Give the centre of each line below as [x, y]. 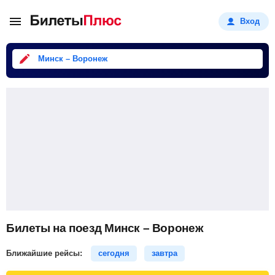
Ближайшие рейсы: [45, 253]
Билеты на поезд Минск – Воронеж [105, 228]
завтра [165, 253]
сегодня [114, 253]
